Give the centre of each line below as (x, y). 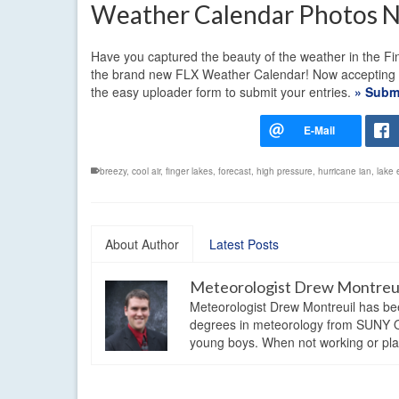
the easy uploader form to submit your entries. (223, 92)
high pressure (285, 171)
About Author (142, 244)
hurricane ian (345, 171)
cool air (146, 171)
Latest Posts (244, 244)
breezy (113, 171)
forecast (235, 171)
